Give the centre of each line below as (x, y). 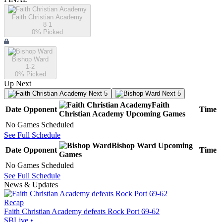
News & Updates (31, 185)
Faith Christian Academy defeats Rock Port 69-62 (82, 212)
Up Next (18, 84)
